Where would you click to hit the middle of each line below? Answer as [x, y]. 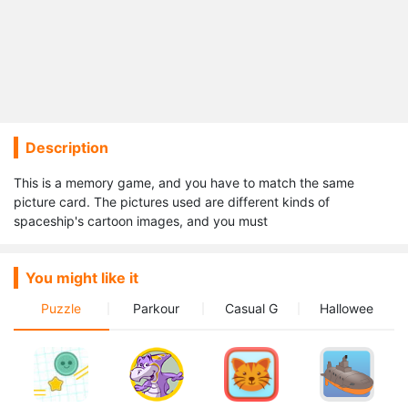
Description [67, 148]
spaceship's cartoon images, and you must [141, 221]
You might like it [82, 278]
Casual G [251, 308]
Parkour [156, 308]
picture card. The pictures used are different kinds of [172, 202]
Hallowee [347, 308]
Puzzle [61, 308]
